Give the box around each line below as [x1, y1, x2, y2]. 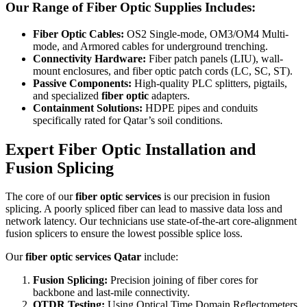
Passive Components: [33, 77, 132, 89]
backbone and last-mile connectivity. [33, 286, 190, 299]
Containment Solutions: [33, 101, 143, 114]
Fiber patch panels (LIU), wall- [146, 52, 283, 64]
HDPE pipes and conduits [143, 101, 258, 114]
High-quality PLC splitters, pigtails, [132, 77, 287, 89]
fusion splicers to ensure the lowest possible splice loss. [5, 228, 243, 240]
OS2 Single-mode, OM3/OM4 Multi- [124, 27, 288, 40]
